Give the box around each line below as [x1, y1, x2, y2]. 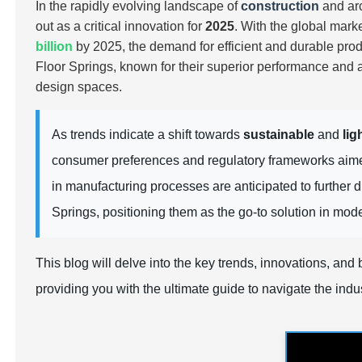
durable [290, 40, 335, 53]
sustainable [243, 128, 315, 141]
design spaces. [36, 80, 123, 94]
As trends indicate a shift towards [52, 128, 244, 141]
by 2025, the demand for [73, 40, 218, 53]
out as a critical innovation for [36, 19, 206, 33]
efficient [217, 40, 263, 53]
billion [36, 40, 74, 53]
